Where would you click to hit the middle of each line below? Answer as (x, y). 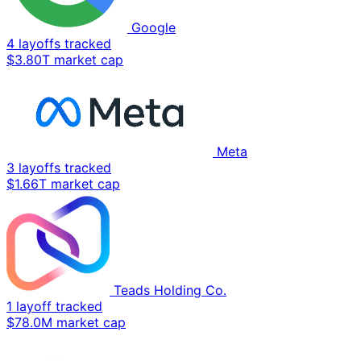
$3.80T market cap (65, 60)
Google (154, 28)
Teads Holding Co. (170, 290)
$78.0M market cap (66, 323)
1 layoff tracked (54, 307)
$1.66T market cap (63, 184)
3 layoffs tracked (59, 168)
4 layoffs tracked (59, 44)
